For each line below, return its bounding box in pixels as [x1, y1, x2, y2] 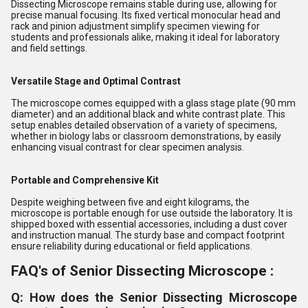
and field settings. [11, 43, 87, 54]
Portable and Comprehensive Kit [11, 175, 159, 186]
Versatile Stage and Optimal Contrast [11, 76, 181, 87]
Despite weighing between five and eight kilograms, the [11, 197, 250, 208]
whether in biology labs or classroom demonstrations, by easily [11, 131, 281, 142]
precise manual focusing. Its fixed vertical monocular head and [11, 10, 280, 21]
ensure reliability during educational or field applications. [11, 241, 252, 252]
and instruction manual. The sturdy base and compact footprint [11, 230, 285, 241]
